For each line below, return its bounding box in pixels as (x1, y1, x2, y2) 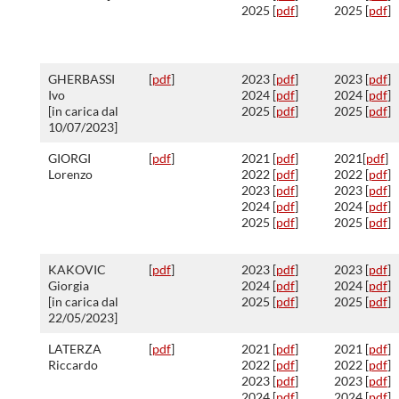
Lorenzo (47, 167, 93, 182)
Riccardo (47, 357, 98, 372)
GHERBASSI (47, 71, 115, 86)
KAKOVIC (47, 262, 106, 277)
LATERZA (47, 341, 102, 356)
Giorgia (47, 278, 89, 293)
